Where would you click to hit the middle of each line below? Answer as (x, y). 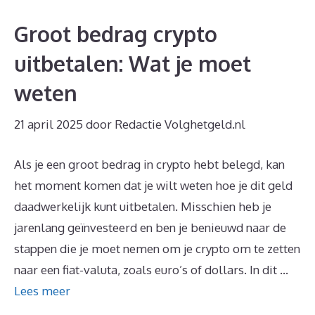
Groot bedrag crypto (116, 34)
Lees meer (42, 291)
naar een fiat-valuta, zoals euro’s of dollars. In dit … (151, 270)
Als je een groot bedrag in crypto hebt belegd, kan (149, 165)
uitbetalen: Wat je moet (133, 64)
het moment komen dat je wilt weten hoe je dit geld (153, 186)
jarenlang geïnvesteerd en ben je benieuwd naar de (150, 228)
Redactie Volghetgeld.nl (180, 124)
